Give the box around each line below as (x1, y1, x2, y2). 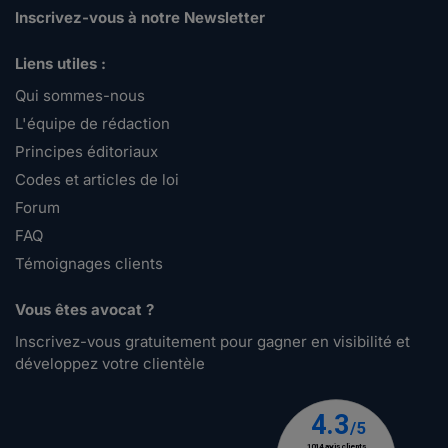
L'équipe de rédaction (15, 114, 170, 134)
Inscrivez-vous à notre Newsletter (15, 8, 265, 28)
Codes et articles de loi (15, 170, 179, 190)
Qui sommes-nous (15, 86, 145, 106)
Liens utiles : (15, 54, 106, 74)
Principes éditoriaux (15, 142, 158, 162)
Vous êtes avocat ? (15, 300, 154, 320)
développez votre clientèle (15, 354, 205, 374)
